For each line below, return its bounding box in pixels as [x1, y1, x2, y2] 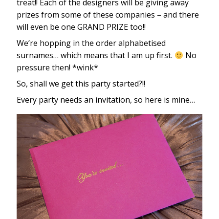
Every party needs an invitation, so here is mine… [16, 94, 197, 106]
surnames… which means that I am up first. [16, 50, 175, 61]
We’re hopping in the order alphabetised [16, 38, 166, 49]
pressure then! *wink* [16, 62, 98, 73]
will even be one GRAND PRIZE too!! [16, 22, 146, 33]
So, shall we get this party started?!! [16, 78, 145, 89]
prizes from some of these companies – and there [16, 9, 199, 21]
